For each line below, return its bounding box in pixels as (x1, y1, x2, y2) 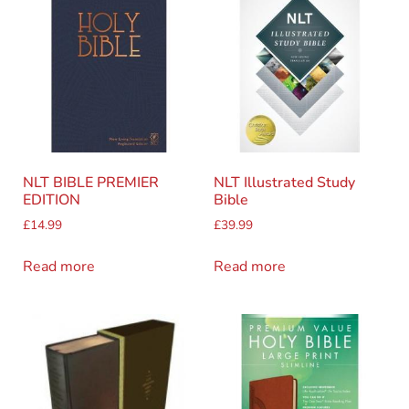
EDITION (23, 190, 80, 211)
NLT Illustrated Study (214, 173, 355, 194)
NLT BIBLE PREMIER (23, 173, 159, 194)
